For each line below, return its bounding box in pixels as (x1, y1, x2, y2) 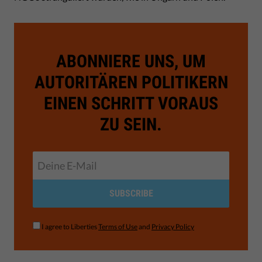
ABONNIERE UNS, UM (56, 50, 206, 71)
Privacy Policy (151, 222, 194, 231)
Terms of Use (98, 222, 137, 231)
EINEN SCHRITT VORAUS (44, 92, 218, 113)
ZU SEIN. (100, 113, 162, 135)
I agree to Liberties (42, 222, 98, 231)
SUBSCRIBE (109, 187, 153, 199)
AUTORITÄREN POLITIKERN (34, 71, 228, 92)
